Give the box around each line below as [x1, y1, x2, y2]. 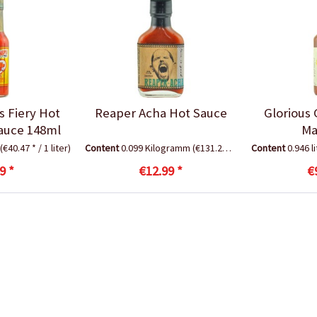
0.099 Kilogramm [121, 141, 193, 154]
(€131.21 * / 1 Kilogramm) [192, 141, 223, 154]
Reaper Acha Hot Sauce [94, 104, 227, 121]
